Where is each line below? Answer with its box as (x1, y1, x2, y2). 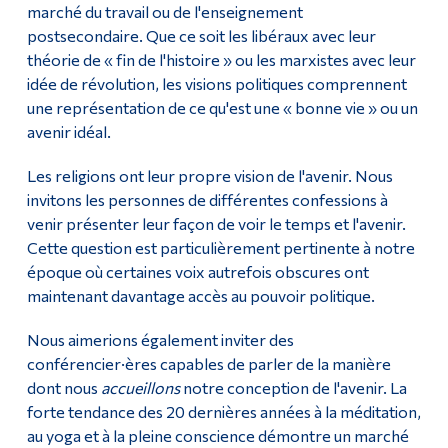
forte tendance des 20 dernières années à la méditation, (26, 402, 421, 422)
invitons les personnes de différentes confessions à (26, 190, 388, 210)
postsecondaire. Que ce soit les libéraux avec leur (26, 26, 376, 46)
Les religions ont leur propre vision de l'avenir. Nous (26, 166, 393, 186)
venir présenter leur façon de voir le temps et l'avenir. (26, 214, 406, 234)
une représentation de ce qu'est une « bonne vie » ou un (26, 98, 418, 118)
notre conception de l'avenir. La (179, 378, 407, 398)
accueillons (100, 378, 180, 398)
